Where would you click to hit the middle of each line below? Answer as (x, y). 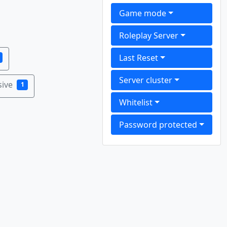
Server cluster (146, 80)
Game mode (143, 13)
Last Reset (139, 58)
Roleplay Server (149, 35)
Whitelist (136, 102)
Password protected (158, 125)
